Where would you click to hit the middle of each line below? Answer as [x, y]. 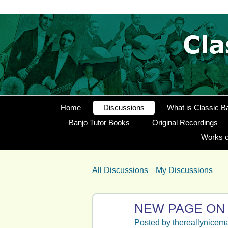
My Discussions [184, 170]
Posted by [153, 223]
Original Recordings [185, 122]
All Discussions [120, 170]
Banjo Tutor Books [99, 122]
